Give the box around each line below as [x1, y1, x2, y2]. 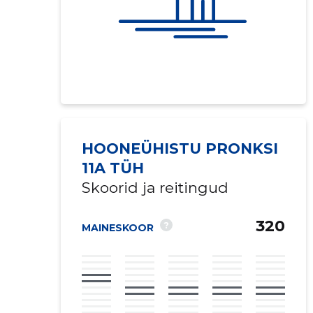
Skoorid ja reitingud [81, 179, 228, 196]
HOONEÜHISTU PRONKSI [81, 140, 278, 157]
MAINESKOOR [81, 221, 154, 234]
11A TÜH [81, 159, 144, 177]
